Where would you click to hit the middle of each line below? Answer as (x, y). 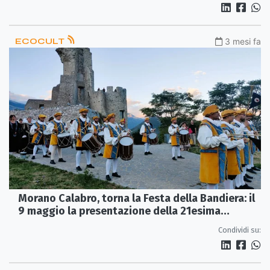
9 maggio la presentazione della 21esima (119, 211)
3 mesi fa (243, 42)
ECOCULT (41, 42)
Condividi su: (240, 230)
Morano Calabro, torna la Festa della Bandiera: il (137, 198)
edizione (39, 223)
